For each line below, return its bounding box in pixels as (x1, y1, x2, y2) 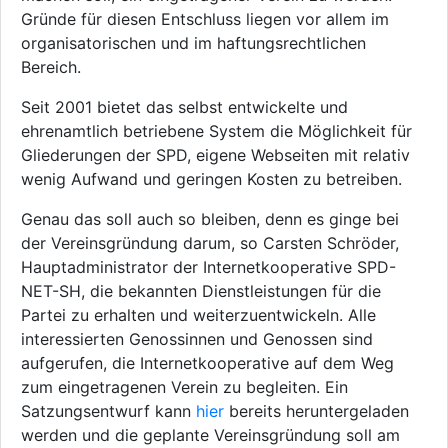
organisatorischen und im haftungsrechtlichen (21, 33, 366, 53)
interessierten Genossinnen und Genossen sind (21, 329, 373, 349)
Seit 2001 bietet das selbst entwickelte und (21, 97, 348, 117)
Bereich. (21, 57, 81, 77)
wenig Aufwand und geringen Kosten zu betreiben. (21, 169, 407, 189)
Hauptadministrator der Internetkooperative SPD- (21, 257, 396, 277)
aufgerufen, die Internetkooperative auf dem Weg (21, 353, 394, 373)
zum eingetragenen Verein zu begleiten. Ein (21, 377, 348, 397)
